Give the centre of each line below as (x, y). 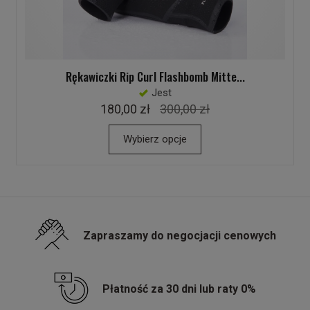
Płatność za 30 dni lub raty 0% (179, 289)
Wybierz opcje (155, 139)
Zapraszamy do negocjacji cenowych (179, 236)
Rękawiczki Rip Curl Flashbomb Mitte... (155, 77)
